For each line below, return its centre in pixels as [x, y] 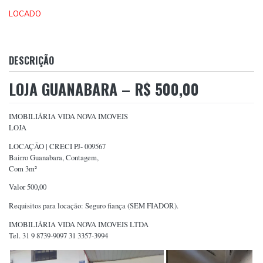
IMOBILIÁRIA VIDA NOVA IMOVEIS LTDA [79, 224]
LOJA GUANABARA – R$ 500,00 [104, 89]
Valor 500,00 [28, 187]
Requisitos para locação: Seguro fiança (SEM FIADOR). [94, 206]
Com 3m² [23, 168]
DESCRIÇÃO [31, 60]
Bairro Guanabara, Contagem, [54, 157]
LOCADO [25, 14]
